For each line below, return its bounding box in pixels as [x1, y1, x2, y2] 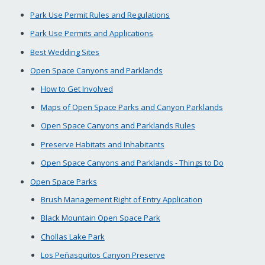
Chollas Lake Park [40, 231, 105, 242]
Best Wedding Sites [30, 46, 100, 57]
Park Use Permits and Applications [30, 28, 154, 39]
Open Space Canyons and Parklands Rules [40, 120, 195, 131]
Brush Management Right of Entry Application [40, 194, 202, 205]
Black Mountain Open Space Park [40, 212, 160, 224]
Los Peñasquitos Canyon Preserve [40, 250, 165, 261]
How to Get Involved [40, 83, 113, 94]
